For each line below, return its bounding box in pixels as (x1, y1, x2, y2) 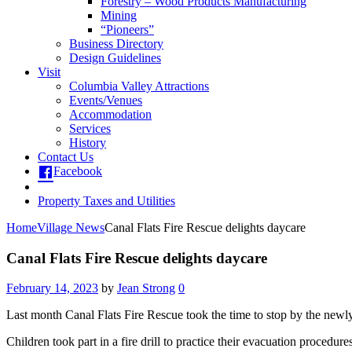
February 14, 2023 (6, 281, 98, 295)
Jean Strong (117, 281, 175, 295)
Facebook (53, 164, 102, 178)
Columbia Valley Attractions (69, 79, 209, 93)
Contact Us (38, 150, 93, 163)
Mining (101, 9, 137, 22)
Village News (37, 221, 104, 234)
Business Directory (69, 37, 163, 50)
